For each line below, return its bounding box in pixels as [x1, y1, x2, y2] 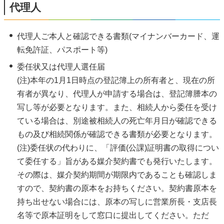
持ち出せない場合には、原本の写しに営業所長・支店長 [16, 197, 217, 206]
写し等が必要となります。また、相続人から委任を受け [16, 102, 217, 111]
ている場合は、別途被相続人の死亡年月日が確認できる [16, 116, 217, 125]
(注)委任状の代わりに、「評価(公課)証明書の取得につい [16, 143, 219, 152]
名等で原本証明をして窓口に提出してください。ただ [16, 210, 209, 219]
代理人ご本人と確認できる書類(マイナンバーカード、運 [16, 32, 219, 41]
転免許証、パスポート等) [16, 45, 107, 54]
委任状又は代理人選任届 [16, 62, 105, 71]
